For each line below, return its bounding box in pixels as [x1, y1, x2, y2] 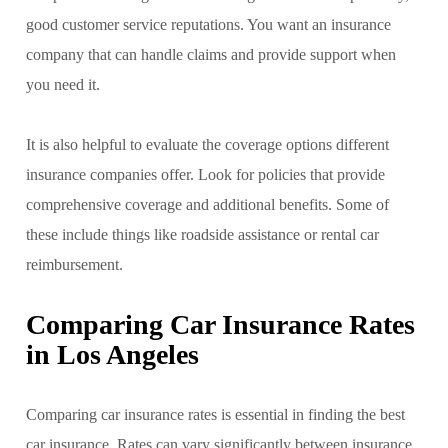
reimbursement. [26, 255, 123, 273]
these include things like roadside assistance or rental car [26, 225, 379, 243]
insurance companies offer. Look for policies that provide [26, 165, 385, 183]
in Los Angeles [26, 338, 199, 370]
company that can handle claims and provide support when [26, 45, 396, 63]
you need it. [26, 75, 100, 93]
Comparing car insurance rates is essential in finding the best [26, 405, 405, 423]
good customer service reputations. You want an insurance [26, 15, 391, 33]
